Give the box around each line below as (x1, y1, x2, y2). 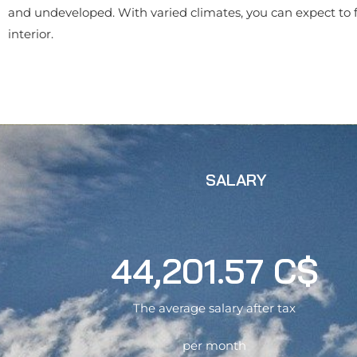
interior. (8, 26, 53, 41)
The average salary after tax (133, 300, 296, 316)
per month (182, 338, 247, 353)
